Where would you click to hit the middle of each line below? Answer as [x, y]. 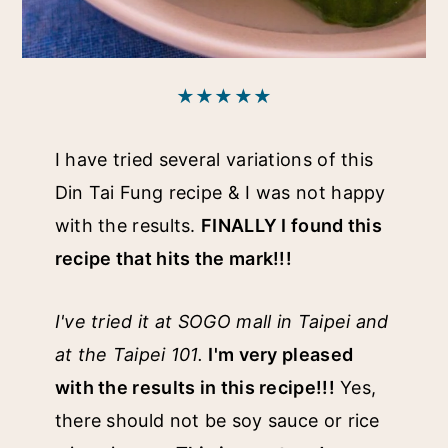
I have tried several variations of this [214, 159]
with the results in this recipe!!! [194, 387]
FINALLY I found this [292, 225]
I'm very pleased [281, 354]
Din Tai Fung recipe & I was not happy [220, 192]
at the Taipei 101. [129, 354]
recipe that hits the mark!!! [173, 258]
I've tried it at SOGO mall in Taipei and [221, 321]
